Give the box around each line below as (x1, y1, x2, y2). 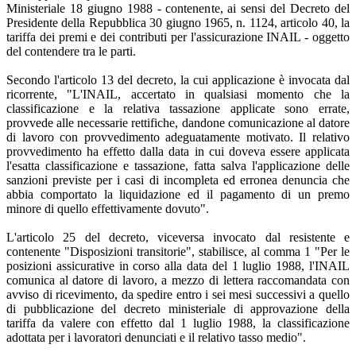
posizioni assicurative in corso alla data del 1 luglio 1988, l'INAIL (6, 258, 350, 273)
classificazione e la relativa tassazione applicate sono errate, (6, 101, 350, 115)
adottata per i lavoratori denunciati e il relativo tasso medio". (6, 330, 306, 344)
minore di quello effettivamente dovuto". (6, 201, 209, 215)
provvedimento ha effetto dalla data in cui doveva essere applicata (6, 144, 350, 158)
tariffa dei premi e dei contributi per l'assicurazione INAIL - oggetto (6, 29, 350, 44)
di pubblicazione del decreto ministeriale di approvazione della (6, 301, 350, 315)
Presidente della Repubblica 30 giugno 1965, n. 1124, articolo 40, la (6, 15, 350, 29)
